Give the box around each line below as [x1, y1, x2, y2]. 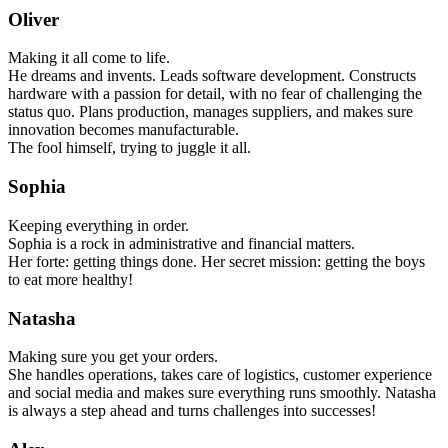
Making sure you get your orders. [8, 348, 218, 366]
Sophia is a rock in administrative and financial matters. [8, 234, 355, 252]
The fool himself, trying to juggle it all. [8, 139, 251, 157]
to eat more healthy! [8, 270, 133, 288]
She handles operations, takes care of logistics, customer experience [8, 366, 432, 384]
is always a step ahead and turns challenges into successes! [8, 402, 376, 420]
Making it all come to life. [8, 49, 170, 67]
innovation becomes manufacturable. [8, 121, 239, 139]
